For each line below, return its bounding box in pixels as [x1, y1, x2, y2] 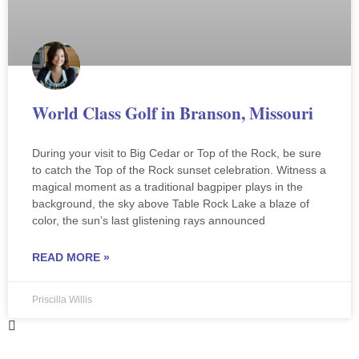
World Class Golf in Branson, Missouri [32, 100, 313, 125]
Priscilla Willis [32, 293, 92, 305]
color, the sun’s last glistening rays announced [32, 213, 265, 227]
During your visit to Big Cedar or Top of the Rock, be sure [32, 146, 321, 159]
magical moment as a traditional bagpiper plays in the [32, 179, 303, 193]
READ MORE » [32, 250, 110, 264]
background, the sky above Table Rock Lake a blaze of [32, 196, 309, 210]
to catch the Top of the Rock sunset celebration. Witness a [32, 163, 326, 176]
